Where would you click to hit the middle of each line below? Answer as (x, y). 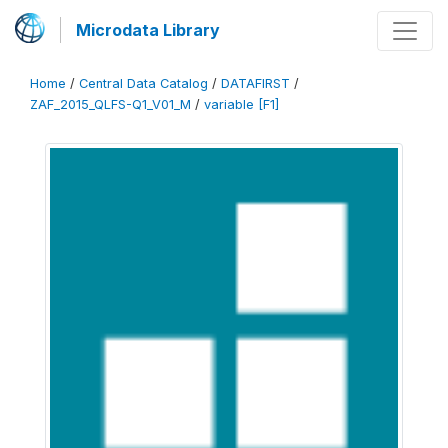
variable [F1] (241, 104)
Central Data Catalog (143, 83)
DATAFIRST (255, 83)
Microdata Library (148, 30)
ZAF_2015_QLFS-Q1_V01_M (110, 104)
